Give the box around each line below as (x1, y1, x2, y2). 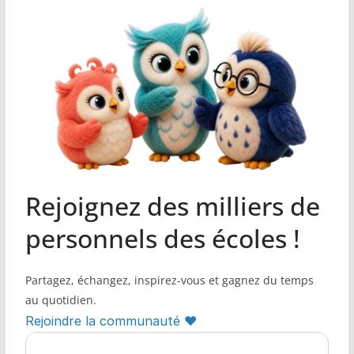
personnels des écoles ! (24, 220, 300, 255)
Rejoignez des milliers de (24, 188, 320, 223)
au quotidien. (24, 292, 96, 307)
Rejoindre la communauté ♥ (24, 312, 197, 329)
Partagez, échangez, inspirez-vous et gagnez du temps (24, 272, 314, 288)
